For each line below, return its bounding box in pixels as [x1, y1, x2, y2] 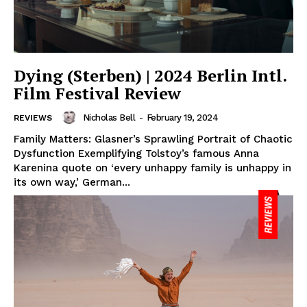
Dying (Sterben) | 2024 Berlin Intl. [14, 64, 287, 87]
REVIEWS [14, 113, 52, 123]
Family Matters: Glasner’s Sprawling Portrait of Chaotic [14, 133, 293, 146]
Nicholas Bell [82, 112, 135, 123]
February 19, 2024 [146, 112, 218, 123]
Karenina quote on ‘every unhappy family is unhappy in [14, 162, 291, 175]
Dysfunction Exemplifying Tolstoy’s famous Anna [14, 147, 259, 160]
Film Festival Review [14, 82, 181, 105]
